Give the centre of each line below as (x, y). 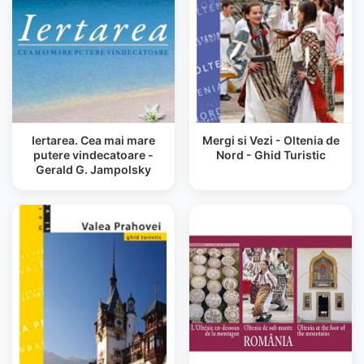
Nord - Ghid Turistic (271, 155)
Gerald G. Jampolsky (93, 169)
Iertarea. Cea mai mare (93, 140)
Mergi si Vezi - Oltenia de (271, 140)
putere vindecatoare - (93, 155)
